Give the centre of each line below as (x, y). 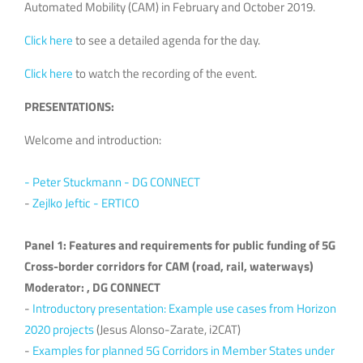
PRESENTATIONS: (69, 106)
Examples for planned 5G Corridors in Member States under (184, 350)
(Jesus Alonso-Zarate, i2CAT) (167, 329)
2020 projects (59, 329)
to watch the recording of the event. (165, 73)
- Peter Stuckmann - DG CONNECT (112, 181)
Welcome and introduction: (93, 139)
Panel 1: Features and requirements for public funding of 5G (180, 245)
